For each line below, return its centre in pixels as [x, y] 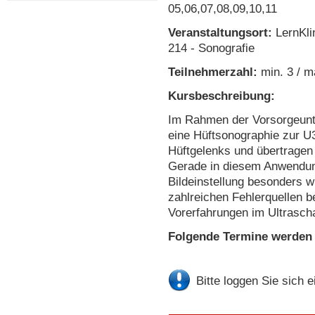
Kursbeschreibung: [221, 96]
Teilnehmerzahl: [214, 72]
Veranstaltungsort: [220, 32]
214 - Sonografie [211, 48]
